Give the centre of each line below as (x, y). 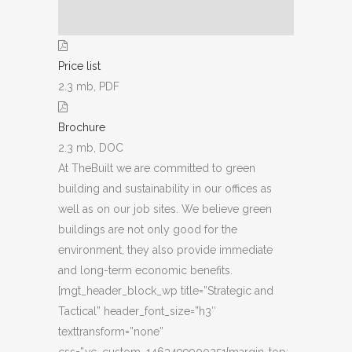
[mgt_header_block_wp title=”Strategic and (166, 290)
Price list (79, 66)
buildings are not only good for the (148, 229)
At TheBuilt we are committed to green (157, 168)
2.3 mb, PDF (89, 86)
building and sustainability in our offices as (165, 188)
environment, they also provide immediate (165, 249)
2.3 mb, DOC (91, 147)
